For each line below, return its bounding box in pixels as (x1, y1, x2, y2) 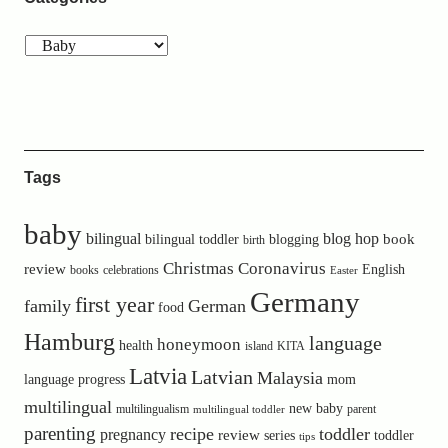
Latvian (190, 366, 253, 388)
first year (74, 293, 154, 317)
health (118, 337, 153, 353)
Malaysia (256, 368, 323, 388)
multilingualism (115, 402, 189, 416)
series (263, 428, 295, 443)
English (361, 262, 405, 277)
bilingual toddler (144, 232, 239, 247)
